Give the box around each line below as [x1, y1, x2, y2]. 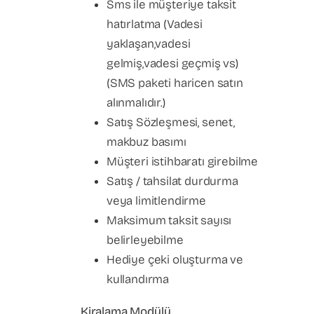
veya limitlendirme [107, 193, 206, 208]
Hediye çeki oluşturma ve [107, 252, 243, 267]
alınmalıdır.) [107, 95, 165, 110]
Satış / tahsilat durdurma [107, 174, 238, 189]
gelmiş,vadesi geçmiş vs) [107, 56, 238, 71]
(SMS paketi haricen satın [107, 76, 243, 90]
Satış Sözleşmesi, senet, [107, 115, 235, 130]
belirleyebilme [107, 233, 184, 247]
